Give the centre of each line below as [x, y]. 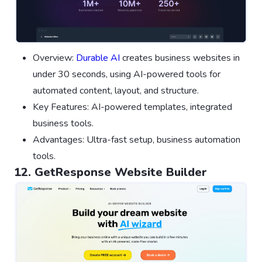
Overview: [54, 58]
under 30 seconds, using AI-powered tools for [127, 74]
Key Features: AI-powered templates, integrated [132, 107]
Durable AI [98, 58]
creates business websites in [180, 58]
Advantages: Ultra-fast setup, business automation [137, 139]
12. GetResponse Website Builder [111, 172]
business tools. [63, 123]
